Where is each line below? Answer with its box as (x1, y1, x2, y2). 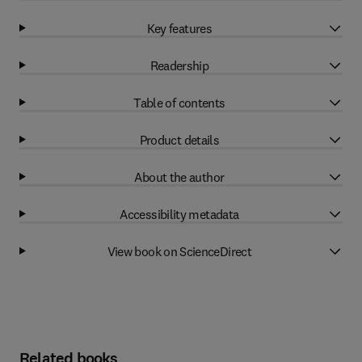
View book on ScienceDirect (107, 242, 252, 259)
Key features (146, 19, 213, 36)
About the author (134, 168, 225, 185)
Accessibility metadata (120, 205, 239, 222)
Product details (139, 131, 220, 148)
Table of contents (133, 94, 225, 111)
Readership (149, 57, 209, 74)
